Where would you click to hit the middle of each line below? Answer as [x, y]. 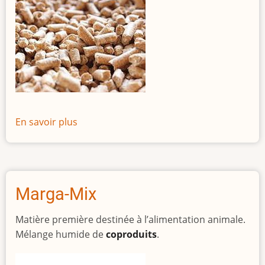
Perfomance [105, 152]
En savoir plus [46, 122]
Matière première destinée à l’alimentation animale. [130, 220]
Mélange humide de [61, 235]
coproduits [131, 235]
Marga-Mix [56, 194]
